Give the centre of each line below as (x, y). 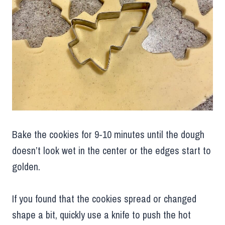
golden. (26, 167)
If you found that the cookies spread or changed (104, 199)
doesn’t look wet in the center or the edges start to (111, 151)
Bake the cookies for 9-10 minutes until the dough (108, 135)
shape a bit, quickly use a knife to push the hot (101, 215)
